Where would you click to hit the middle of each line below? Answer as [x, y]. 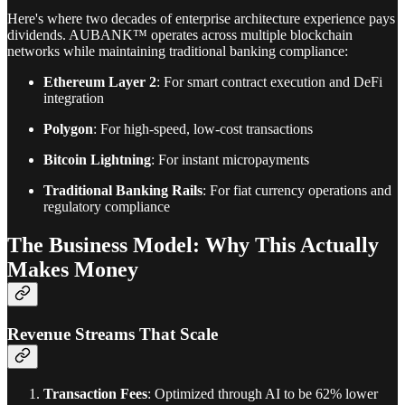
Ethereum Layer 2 [100, 82]
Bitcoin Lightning [97, 160]
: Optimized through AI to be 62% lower [263, 393]
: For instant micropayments [230, 160]
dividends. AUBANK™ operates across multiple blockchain [180, 35]
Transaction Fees [95, 393]
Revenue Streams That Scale [113, 334]
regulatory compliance [107, 207]
